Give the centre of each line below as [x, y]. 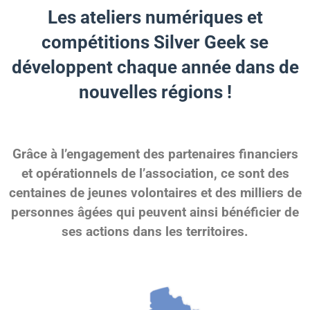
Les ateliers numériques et [155, 17]
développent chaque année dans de [155, 67]
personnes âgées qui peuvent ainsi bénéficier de [155, 212]
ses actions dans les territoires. [155, 231]
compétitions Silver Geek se [155, 42]
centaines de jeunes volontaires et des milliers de [155, 192]
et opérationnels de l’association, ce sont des [155, 173]
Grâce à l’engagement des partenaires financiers [155, 154]
